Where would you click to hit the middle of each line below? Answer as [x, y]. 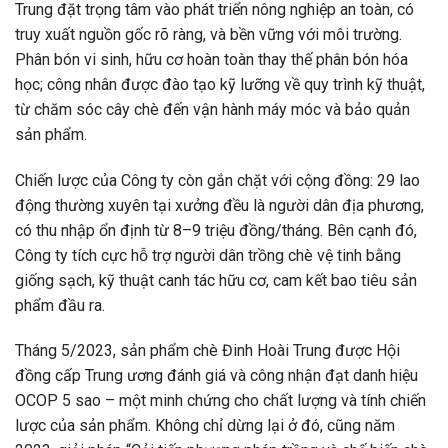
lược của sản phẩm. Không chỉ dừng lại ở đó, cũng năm [205, 426]
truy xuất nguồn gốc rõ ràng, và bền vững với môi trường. [208, 34]
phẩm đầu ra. [60, 305]
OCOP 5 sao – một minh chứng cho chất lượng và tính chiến [220, 401]
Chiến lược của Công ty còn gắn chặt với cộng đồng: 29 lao [217, 180]
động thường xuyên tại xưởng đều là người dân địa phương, [219, 205]
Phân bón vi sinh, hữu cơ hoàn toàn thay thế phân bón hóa [211, 59]
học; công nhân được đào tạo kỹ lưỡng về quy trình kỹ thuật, [220, 84]
